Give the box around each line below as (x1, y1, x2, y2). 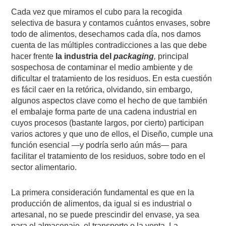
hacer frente (11, 51, 54, 61)
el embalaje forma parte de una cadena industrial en (11, 107, 197, 116)
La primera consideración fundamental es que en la (11, 188, 195, 197)
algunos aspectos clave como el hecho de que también (11, 96, 208, 105)
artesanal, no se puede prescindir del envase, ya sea (11, 210, 200, 219)
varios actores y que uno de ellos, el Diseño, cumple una (11, 129, 213, 138)
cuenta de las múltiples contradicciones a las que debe (11, 40, 207, 49)
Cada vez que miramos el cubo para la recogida (11, 7, 183, 16)
